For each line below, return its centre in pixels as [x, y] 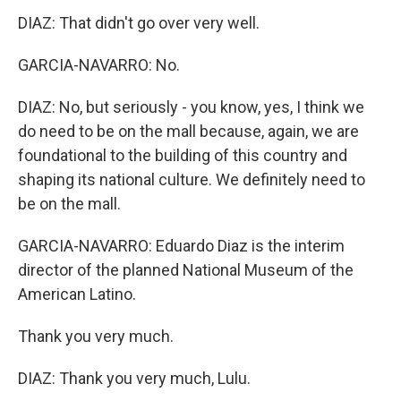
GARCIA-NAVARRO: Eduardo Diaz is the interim [181, 246]
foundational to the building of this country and [183, 155]
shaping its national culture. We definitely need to [192, 179]
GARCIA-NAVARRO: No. [99, 65]
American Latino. [77, 294]
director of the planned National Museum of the [186, 270]
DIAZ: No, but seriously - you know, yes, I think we [191, 107]
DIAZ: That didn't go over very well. [139, 23]
